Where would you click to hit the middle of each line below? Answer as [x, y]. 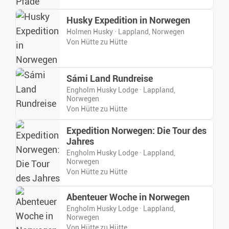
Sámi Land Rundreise [110, 79]
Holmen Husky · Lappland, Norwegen [125, 32]
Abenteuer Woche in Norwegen [128, 198]
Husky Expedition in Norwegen [128, 21]
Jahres [80, 142]
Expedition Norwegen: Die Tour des [136, 131]
